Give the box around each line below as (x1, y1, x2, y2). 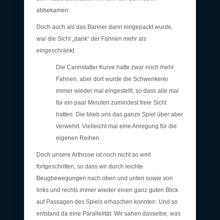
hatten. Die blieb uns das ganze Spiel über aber (56, 110, 183, 118)
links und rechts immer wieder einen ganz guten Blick (36, 186, 178, 193)
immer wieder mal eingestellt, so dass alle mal (56, 87, 179, 94)
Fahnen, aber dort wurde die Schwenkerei (56, 75, 168, 82)
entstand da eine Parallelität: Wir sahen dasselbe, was (36, 210, 181, 217)
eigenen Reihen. (56, 134, 101, 141)
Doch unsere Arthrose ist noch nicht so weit (36, 151, 151, 158)
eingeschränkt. (36, 47, 76, 54)
